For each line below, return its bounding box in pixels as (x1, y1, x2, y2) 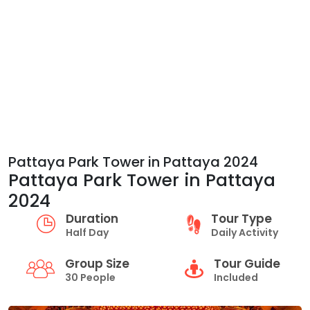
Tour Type (211, 210, 272, 227)
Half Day (66, 226, 109, 239)
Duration (66, 210, 118, 227)
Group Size (64, 255, 129, 272)
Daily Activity (211, 226, 278, 239)
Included (214, 271, 258, 284)
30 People (64, 271, 116, 284)
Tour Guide (214, 255, 280, 272)
